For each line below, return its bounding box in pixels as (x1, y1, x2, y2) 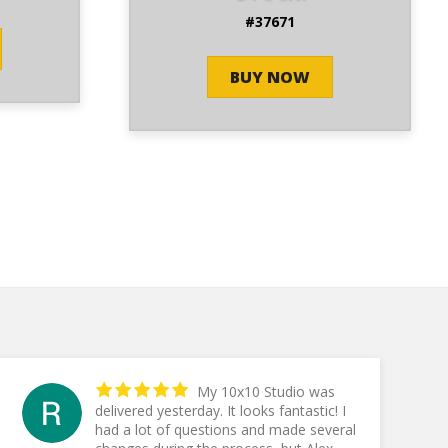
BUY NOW (229, 66, 310, 89)
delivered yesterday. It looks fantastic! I (94, 400, 227, 420)
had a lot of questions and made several (94, 419, 356, 439)
